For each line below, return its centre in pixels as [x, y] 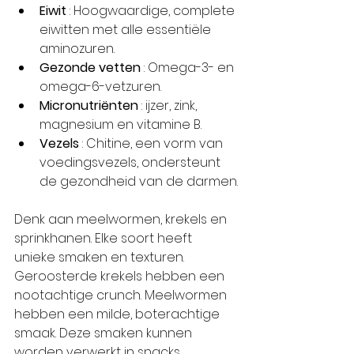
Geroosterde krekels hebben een [121, 276]
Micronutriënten [89, 105]
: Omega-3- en [189, 67]
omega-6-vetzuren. [100, 86]
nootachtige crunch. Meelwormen [122, 295]
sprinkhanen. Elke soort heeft [105, 238]
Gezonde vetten [90, 67]
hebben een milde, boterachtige [119, 314]
